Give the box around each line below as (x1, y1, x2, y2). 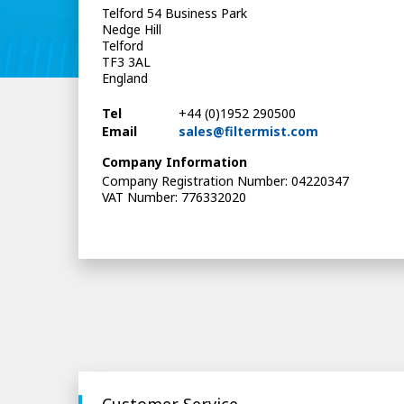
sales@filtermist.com (178, 122, 318, 140)
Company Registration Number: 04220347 (102, 172, 350, 190)
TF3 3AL (102, 53, 151, 71)
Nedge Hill (102, 21, 162, 39)
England (102, 69, 149, 87)
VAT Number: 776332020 (102, 188, 247, 207)
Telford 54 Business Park (102, 5, 248, 23)
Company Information (102, 152, 248, 170)
